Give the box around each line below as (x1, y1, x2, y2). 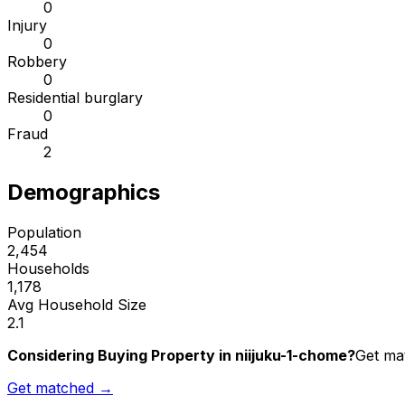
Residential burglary (7, 89, 143, 108)
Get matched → (7, 379, 113, 398)
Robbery (7, 52, 67, 71)
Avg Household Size (7, 296, 146, 315)
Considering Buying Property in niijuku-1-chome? (7, 346, 355, 365)
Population (7, 223, 81, 242)
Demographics (7, 179, 160, 206)
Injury (7, 16, 47, 35)
